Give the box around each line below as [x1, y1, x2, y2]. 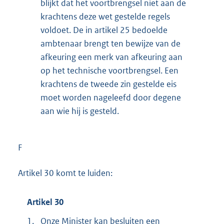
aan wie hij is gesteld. [40, 105, 119, 117]
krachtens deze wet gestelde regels [40, 11, 170, 22]
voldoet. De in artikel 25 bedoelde [40, 24, 167, 36]
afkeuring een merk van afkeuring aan [40, 51, 182, 63]
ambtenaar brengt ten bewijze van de [40, 38, 180, 49]
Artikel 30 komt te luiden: [18, 167, 112, 179]
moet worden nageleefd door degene [40, 92, 181, 103]
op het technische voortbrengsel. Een [40, 65, 178, 76]
